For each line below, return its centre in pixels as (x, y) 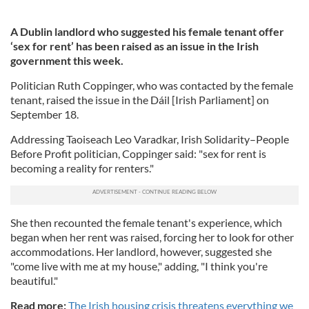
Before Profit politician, (65, 153)
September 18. (44, 114)
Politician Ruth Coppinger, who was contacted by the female (152, 85)
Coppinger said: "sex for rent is (193, 153)
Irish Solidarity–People (235, 139)
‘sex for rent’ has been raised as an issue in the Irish (134, 46)
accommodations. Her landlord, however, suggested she (141, 251)
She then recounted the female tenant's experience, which (146, 222)
